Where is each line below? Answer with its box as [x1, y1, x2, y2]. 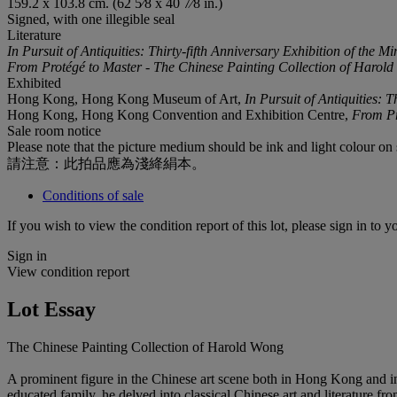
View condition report [7, 263, 129, 279]
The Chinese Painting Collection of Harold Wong [7, 339, 284, 354]
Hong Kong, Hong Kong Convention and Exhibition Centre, [7, 106, 352, 122]
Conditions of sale [43, 187, 144, 203]
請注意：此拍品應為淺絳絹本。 [7, 155, 206, 171]
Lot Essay [7, 297, 96, 321]
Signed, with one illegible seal [7, 11, 175, 27]
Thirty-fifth [148, 43, 207, 58]
